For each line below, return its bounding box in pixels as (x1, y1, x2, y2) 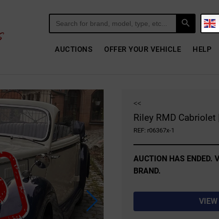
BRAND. (133, 166, 161, 175)
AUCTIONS (55, 44, 93, 54)
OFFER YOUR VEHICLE (104, 44, 181, 54)
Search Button (176, 10, 196, 18)
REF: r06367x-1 (133, 127, 175, 134)
